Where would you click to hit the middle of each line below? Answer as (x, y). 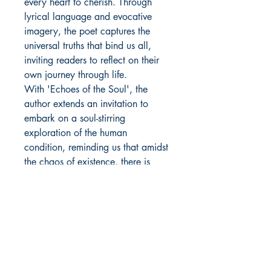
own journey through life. (76, 75)
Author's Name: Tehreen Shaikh (89, 259)
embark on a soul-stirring (75, 119)
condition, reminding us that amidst (96, 148)
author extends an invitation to (86, 104)
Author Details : (57, 229)
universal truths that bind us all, (88, 46)
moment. (42, 191)
